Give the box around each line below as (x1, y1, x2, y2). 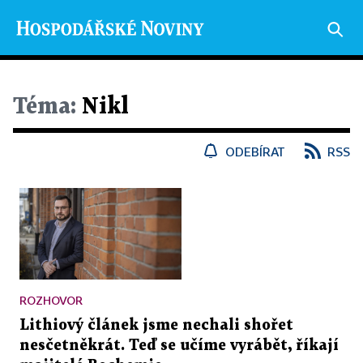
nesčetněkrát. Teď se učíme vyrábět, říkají (19, 338, 339, 352)
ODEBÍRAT (225, 144, 285, 159)
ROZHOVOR (19, 293, 83, 307)
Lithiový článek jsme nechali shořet (19, 318, 293, 332)
